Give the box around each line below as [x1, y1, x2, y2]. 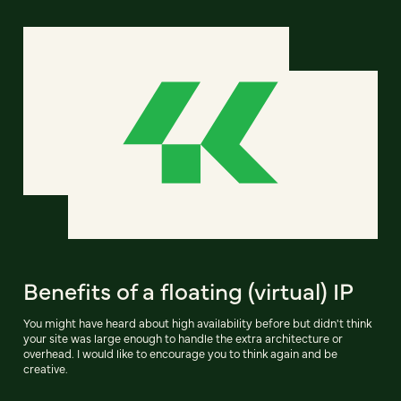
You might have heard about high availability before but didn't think [23, 315, 371, 331]
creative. [23, 361, 68, 377]
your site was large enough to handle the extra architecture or [23, 330, 343, 346]
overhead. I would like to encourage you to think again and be [23, 346, 337, 362]
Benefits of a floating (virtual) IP [23, 274, 354, 307]
